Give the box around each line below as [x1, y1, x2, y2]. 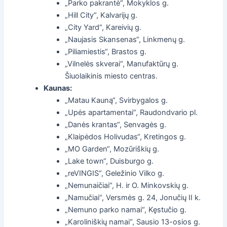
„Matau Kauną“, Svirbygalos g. [65, 95, 168, 105]
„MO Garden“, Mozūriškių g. [65, 144, 160, 154]
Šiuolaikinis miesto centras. [65, 71, 158, 81]
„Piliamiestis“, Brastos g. [65, 47, 147, 56]
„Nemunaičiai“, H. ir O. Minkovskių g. [65, 180, 189, 190]
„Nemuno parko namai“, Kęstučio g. [65, 205, 187, 214]
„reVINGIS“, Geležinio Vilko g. [65, 168, 165, 178]
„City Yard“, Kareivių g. [65, 22, 142, 32]
